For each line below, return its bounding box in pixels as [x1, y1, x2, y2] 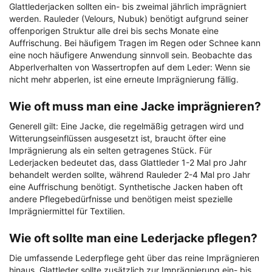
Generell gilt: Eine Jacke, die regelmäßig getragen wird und [9, 121, 244, 132]
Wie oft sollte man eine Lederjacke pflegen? [9, 231, 257, 246]
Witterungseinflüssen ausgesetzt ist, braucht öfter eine [9, 133, 226, 144]
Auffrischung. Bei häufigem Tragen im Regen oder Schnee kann [9, 38, 260, 49]
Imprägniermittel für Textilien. [9, 206, 125, 217]
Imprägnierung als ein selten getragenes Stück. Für [9, 145, 212, 156]
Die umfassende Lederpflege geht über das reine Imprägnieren [9, 253, 259, 263]
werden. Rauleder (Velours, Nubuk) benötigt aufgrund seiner [9, 13, 248, 24]
